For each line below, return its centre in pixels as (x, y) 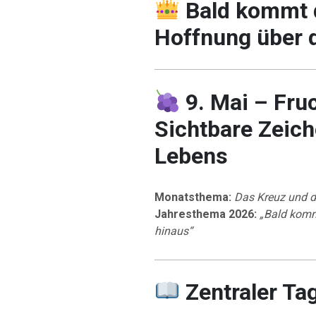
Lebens (191, 156)
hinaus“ (173, 231)
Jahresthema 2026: (205, 214)
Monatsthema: (193, 197)
